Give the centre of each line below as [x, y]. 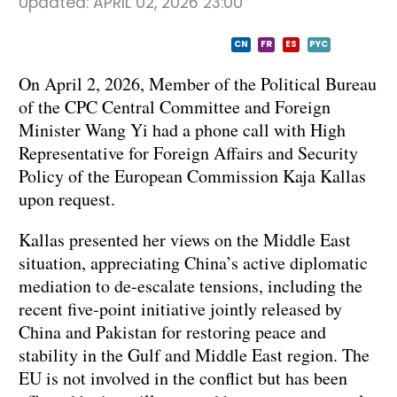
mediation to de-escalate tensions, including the [191, 286]
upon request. [67, 199]
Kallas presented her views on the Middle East [185, 240]
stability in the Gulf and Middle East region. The [194, 355]
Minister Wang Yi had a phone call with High [182, 130]
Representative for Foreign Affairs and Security [188, 153]
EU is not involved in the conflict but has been [183, 378]
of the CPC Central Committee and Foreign [175, 107]
